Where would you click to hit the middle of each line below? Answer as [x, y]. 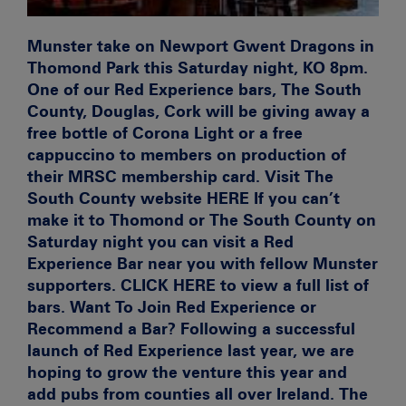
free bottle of [80, 133]
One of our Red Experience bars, [154, 90]
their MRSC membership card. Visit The [180, 177]
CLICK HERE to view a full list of [245, 285]
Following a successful [266, 329]
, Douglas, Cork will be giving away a [226, 111]
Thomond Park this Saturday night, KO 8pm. [198, 68]
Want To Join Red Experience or [193, 307]
